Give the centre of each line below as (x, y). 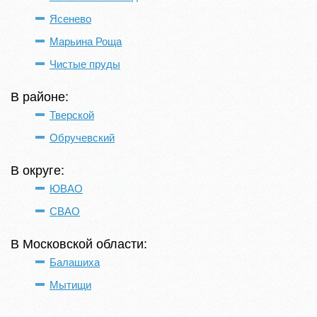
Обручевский (82, 138)
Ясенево (70, 19)
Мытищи (70, 285)
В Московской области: (79, 244)
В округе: (38, 171)
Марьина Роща (86, 41)
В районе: (40, 97)
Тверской (72, 115)
